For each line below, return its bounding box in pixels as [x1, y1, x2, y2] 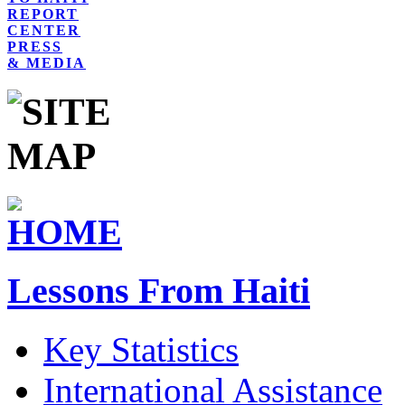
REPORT [7, 5, 79, 22]
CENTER [7, 22, 80, 38]
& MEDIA [7, 54, 86, 71]
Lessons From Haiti [7, 270, 310, 312]
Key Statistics [43, 330, 239, 370]
